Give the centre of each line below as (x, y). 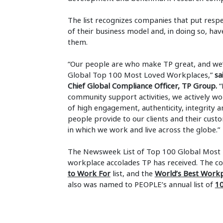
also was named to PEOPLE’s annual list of (141, 184)
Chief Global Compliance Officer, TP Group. (142, 86)
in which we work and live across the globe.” (144, 129)
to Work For (89, 173)
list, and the (132, 173)
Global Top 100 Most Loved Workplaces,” (141, 75)
